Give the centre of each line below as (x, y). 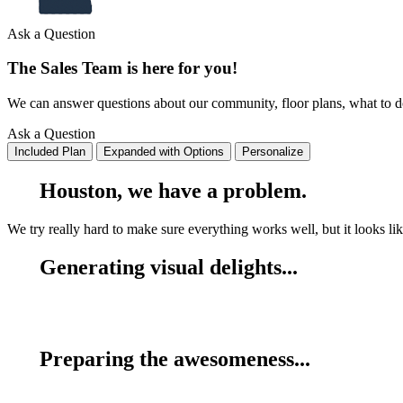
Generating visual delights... (166, 267)
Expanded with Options (164, 151)
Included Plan (50, 151)
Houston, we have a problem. (170, 190)
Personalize (273, 151)
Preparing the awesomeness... (172, 359)
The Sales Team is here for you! (122, 68)
